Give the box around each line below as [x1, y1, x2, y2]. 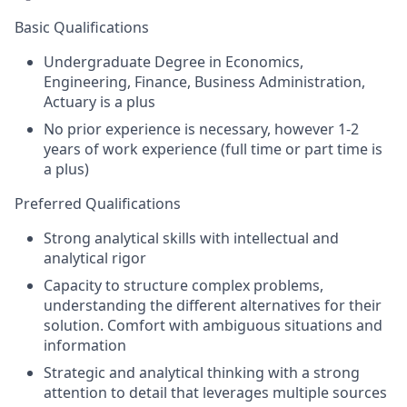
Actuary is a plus [44, 91, 155, 112]
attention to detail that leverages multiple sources [44, 382, 387, 402]
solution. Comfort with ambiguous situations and [44, 314, 382, 335]
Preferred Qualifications [15, 193, 181, 213]
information [44, 334, 126, 355]
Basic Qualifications [15, 16, 149, 37]
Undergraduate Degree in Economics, [44, 51, 303, 72]
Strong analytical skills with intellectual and [44, 227, 339, 248]
